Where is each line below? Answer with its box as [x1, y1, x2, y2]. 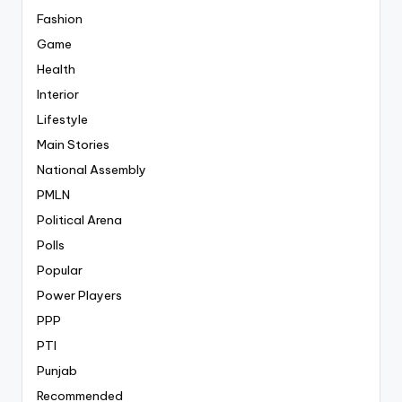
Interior [37, 86, 79, 103]
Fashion [37, 11, 83, 28]
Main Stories [37, 136, 109, 153]
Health [37, 61, 75, 78]
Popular [37, 262, 83, 279]
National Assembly [37, 162, 146, 179]
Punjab [37, 363, 77, 380]
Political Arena [37, 212, 122, 229]
